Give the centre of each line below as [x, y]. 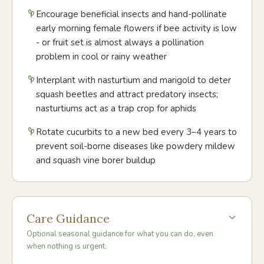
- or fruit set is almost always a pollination [120, 42]
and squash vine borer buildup [96, 160]
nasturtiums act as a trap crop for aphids [116, 108]
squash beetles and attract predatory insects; [127, 94]
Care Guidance [68, 218]
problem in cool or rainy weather [101, 57]
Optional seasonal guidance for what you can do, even [120, 234]
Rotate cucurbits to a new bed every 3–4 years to [136, 132]
